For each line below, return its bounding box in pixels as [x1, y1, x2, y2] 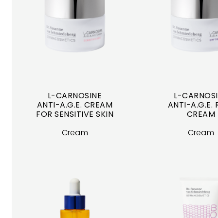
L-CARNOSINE [47, 90, 102, 101]
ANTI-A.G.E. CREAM [36, 99, 113, 110]
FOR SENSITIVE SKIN [36, 108, 114, 120]
